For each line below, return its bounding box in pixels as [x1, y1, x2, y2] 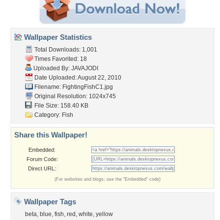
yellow [96, 211, 113, 218]
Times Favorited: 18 [33, 55, 87, 62]
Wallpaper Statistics [22, 33, 92, 41]
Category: [33, 111, 62, 118]
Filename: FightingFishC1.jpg [33, 83, 113, 90]
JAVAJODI [71, 65, 98, 72]
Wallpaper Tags [22, 197, 76, 206]
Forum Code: [26, 156, 58, 162]
